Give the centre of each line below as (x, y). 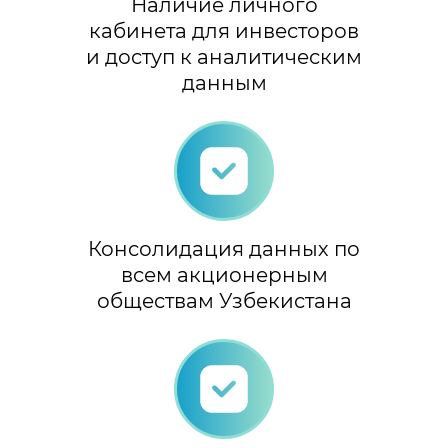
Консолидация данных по (224, 249)
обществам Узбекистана (224, 301)
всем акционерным (224, 275)
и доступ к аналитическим (224, 57)
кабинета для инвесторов (224, 31)
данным (224, 83)
